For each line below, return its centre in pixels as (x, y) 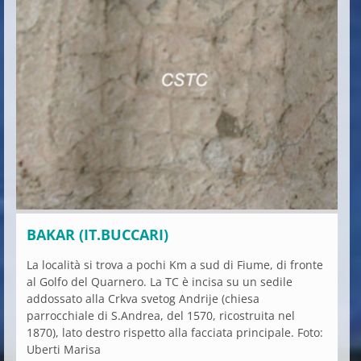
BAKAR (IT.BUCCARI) (98, 234)
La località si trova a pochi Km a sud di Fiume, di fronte (175, 264)
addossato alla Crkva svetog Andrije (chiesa (143, 298)
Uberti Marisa (64, 349)
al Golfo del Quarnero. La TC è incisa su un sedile (160, 281)
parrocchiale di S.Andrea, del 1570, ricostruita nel (161, 315)
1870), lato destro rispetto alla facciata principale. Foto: (175, 332)
